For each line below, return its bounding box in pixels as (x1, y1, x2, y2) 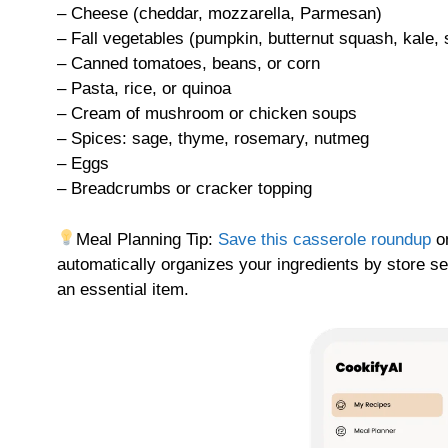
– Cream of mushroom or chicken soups (57, 104, 357, 124)
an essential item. (57, 279, 189, 299)
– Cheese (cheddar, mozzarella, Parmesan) (57, 4, 382, 24)
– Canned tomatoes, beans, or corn (57, 54, 320, 74)
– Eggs (57, 154, 109, 174)
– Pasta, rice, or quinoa (57, 79, 231, 99)
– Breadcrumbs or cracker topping (57, 179, 312, 199)
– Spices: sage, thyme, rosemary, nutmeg (57, 129, 369, 149)
